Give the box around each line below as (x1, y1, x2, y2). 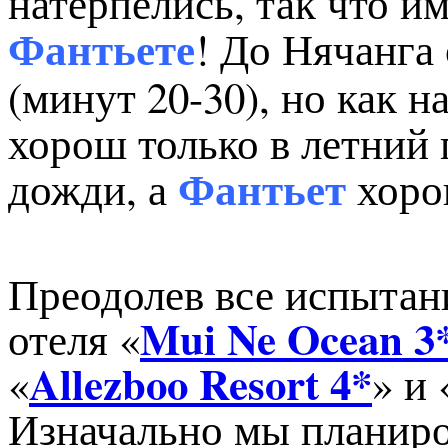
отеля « (8, 309, 140, 367)
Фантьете (8, 26, 195, 74)
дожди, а (8, 159, 178, 217)
